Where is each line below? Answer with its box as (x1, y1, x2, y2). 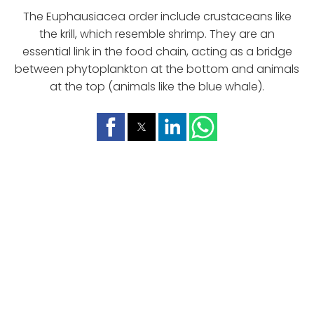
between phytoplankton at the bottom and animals (15, 61, 299, 78)
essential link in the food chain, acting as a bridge (22, 43, 292, 60)
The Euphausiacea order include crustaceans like (22, 8, 292, 25)
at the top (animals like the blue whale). (50, 78, 264, 95)
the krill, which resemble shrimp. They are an (39, 26, 275, 43)
